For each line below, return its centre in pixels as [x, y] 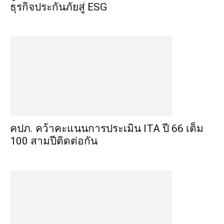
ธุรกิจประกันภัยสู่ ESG [58, 7]
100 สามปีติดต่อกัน [54, 141]
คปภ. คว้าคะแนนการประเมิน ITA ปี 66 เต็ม [107, 128]
